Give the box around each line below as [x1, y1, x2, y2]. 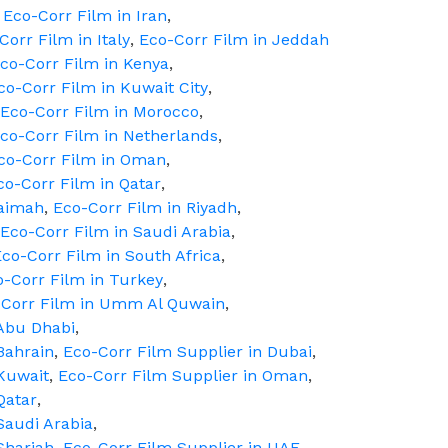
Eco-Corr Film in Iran [3, 6, 167, 25]
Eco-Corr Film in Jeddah [139, 30, 329, 49]
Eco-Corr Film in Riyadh [53, 198, 237, 217]
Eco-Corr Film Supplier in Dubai [63, 342, 312, 361]
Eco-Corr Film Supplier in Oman [58, 366, 308, 385]
